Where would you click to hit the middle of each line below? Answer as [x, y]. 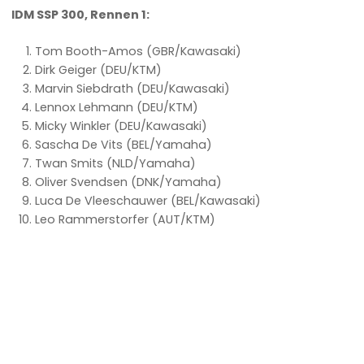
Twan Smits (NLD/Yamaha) [116, 163]
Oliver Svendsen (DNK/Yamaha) [129, 182]
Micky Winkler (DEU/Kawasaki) [121, 126]
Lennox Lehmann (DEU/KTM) [117, 107]
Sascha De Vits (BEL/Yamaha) [124, 144]
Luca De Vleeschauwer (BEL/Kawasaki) [148, 200]
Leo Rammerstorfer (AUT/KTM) [126, 219]
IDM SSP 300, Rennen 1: [81, 15]
